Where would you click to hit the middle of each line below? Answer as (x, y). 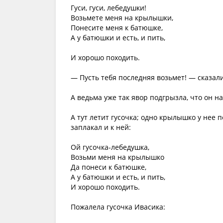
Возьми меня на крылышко (117, 157)
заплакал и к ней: (101, 127)
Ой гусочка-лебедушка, (110, 147)
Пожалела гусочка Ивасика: (118, 207)
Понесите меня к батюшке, (117, 28)
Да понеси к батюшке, (109, 167)
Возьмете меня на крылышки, (122, 18)
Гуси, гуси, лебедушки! (109, 8)
